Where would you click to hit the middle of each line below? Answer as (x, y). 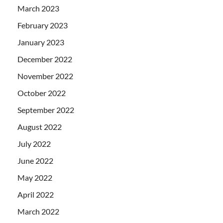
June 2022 (35, 160)
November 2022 (45, 76)
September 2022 (46, 110)
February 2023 (43, 25)
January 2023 (41, 42)
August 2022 (40, 126)
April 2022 (36, 194)
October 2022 (42, 93)
